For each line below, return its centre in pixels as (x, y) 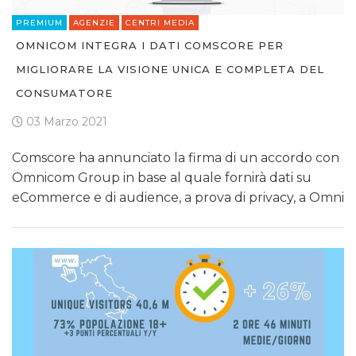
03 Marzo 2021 (65, 122)
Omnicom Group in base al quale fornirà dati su (162, 178)
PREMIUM (39, 23)
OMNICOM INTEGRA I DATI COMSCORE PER (150, 46)
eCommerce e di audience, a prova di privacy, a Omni (178, 198)
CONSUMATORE (64, 93)
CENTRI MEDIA (160, 23)
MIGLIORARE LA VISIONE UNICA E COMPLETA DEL (170, 70)
